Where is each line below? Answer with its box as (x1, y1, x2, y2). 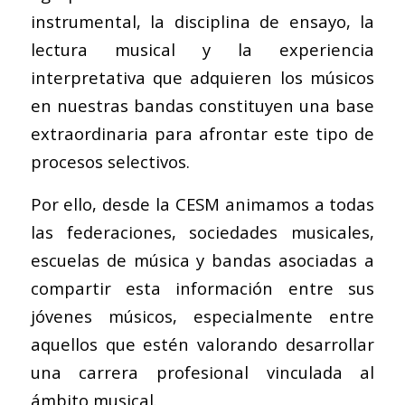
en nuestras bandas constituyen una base (30, 94, 375, 118)
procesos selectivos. (30, 150, 190, 174)
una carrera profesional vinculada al (30, 360, 375, 383)
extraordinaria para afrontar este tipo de (30, 122, 375, 146)
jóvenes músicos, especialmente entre (30, 304, 375, 327)
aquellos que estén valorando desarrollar (30, 332, 375, 355)
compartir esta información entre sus (30, 276, 375, 299)
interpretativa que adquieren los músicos (30, 66, 375, 89)
